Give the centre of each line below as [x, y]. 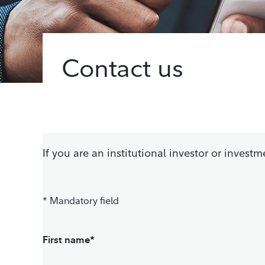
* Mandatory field [81, 201]
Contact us [122, 67]
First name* [69, 240]
